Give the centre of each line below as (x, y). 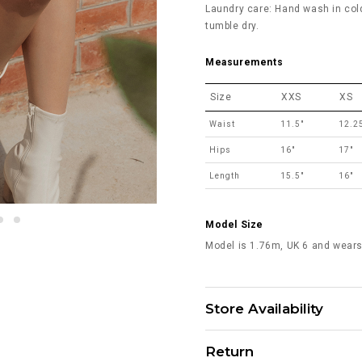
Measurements (244, 62)
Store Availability (264, 308)
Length (225, 175)
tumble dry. (232, 25)
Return (229, 351)
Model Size (234, 224)
